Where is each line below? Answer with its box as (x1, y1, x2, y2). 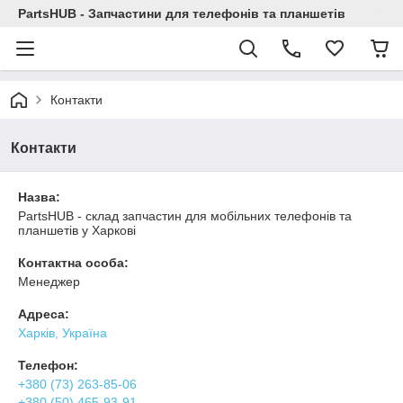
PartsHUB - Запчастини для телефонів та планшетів (18, 6, 345, 21)
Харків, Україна (18, 326, 107, 340)
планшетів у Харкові (18, 223, 136, 237)
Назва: (18, 190, 60, 204)
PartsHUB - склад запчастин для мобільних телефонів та (18, 209, 352, 223)
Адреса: (18, 307, 69, 321)
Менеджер (18, 274, 80, 289)
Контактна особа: (18, 255, 129, 270)
